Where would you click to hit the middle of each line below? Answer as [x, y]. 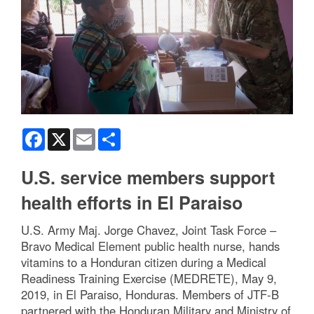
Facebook [67, 134]
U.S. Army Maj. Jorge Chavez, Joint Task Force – [149, 230]
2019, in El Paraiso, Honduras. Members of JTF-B [150, 295]
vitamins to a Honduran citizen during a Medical [144, 262]
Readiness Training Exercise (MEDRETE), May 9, [149, 279]
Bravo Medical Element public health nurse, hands [150, 246]
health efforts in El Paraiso [132, 203]
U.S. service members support [148, 178]
